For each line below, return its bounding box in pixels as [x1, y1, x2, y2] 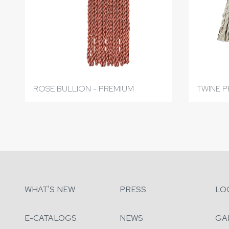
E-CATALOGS [25, 213, 77, 223]
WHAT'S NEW [25, 184, 75, 195]
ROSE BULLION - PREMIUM [33, 83, 134, 94]
